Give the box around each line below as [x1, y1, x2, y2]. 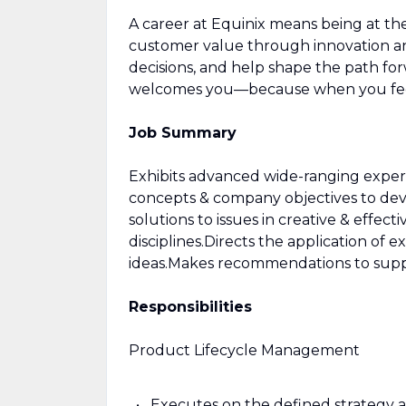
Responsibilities [129, 298, 252, 315]
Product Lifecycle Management [129, 342, 360, 359]
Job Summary [129, 124, 237, 141]
